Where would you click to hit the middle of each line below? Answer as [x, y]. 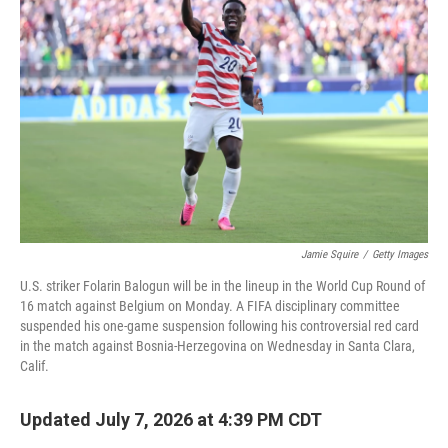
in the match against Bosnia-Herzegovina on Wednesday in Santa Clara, [217, 345]
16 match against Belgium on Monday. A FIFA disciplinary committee [210, 305]
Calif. [34, 365]
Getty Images [400, 254]
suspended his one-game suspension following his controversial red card [219, 325]
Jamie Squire [329, 254]
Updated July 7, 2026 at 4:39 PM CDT [171, 419]
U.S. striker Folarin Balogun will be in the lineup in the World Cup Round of [222, 285]
